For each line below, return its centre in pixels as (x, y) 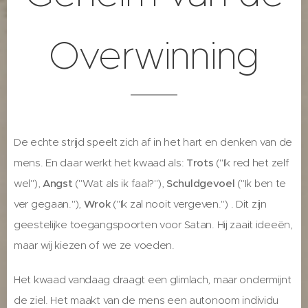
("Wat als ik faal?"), (120, 183)
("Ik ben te (262, 183)
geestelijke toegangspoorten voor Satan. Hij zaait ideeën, (153, 224)
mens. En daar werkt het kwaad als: (100, 163)
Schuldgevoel (202, 183)
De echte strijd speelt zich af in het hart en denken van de (153, 142)
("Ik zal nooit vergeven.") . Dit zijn (188, 204)
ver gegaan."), (49, 204)
